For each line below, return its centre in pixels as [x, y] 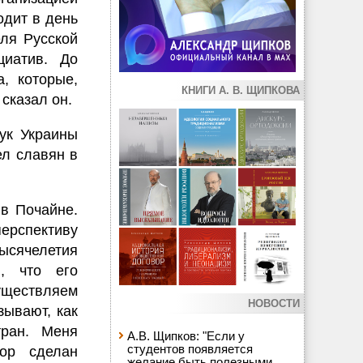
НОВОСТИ [274, 303]
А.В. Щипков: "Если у [186, 336]
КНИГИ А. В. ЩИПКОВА [241, 90]
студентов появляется [190, 349]
